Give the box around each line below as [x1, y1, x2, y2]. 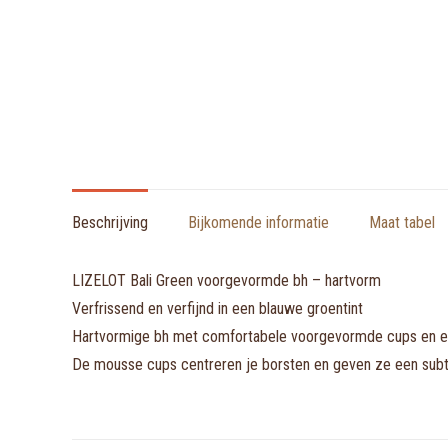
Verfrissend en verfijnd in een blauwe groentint [72, 299, 363, 318]
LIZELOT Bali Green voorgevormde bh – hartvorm [72, 271, 381, 290]
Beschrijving [72, 213, 148, 232]
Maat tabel [369, 213, 435, 232]
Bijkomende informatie [188, 213, 329, 232]
